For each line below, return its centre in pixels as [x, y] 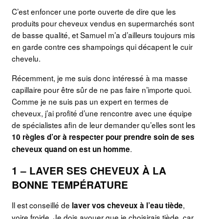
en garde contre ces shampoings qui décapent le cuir [102, 47]
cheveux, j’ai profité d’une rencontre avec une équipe [102, 113]
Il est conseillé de [41, 205]
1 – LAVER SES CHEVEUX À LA [89, 170]
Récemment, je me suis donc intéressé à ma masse [100, 77]
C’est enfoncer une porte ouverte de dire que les [94, 11]
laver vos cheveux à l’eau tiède [126, 206]
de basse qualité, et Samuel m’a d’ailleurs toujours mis [103, 35]
